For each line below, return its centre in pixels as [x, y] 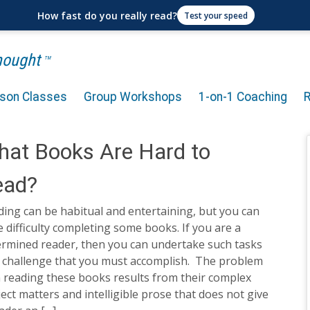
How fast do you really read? [107, 15]
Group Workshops [133, 97]
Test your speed [216, 15]
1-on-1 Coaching [243, 97]
